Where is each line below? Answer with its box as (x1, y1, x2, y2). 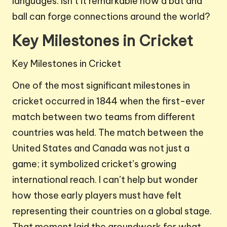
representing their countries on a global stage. (12, 205, 212, 217)
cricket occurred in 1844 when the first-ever (12, 95, 205, 107)
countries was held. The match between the (12, 127, 204, 139)
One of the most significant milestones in (12, 80, 190, 92)
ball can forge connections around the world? (12, 11, 210, 23)
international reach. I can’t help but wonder (12, 174, 198, 186)
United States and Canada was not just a (12, 142, 190, 155)
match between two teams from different (12, 111, 195, 123)
